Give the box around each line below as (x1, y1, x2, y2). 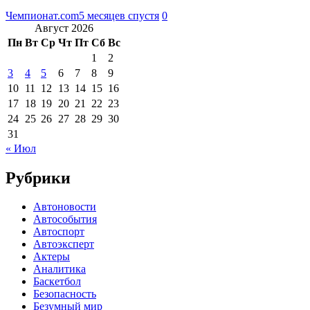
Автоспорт (33, 226, 84, 238)
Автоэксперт (33, 238, 94, 250)
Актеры (33, 250, 70, 263)
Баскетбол (33, 275, 81, 288)
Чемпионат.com (6, 9, 79, 21)
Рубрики (6, 168, 71, 187)
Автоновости (33, 201, 96, 213)
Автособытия (33, 213, 97, 226)
